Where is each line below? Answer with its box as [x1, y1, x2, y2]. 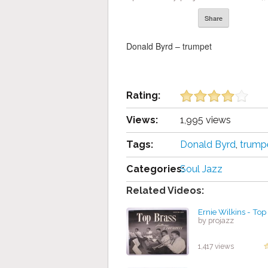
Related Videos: [126, 185, 204, 197]
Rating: [126, 90, 160, 102]
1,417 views [198, 242, 234, 251]
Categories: [126, 163, 184, 175]
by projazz [198, 216, 234, 226]
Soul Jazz [180, 163, 223, 175]
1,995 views [180, 114, 231, 126]
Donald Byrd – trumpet [126, 40, 212, 53]
